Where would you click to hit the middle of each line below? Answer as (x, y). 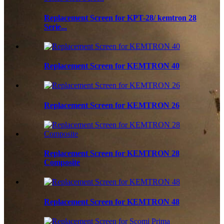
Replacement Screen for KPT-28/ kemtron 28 (120, 17)
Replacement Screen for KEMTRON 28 (112, 153)
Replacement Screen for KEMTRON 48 (112, 201)
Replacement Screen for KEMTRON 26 (112, 105)
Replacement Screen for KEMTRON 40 (112, 66)
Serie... (55, 26)
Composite (62, 162)
